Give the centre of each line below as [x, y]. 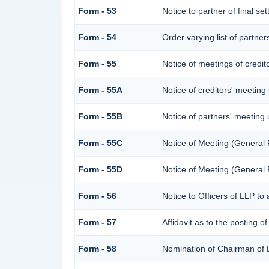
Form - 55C [100, 143]
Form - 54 [97, 38]
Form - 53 [97, 11]
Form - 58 [97, 249]
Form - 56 [97, 196]
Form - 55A [100, 90]
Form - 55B [100, 117]
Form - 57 [97, 222]
